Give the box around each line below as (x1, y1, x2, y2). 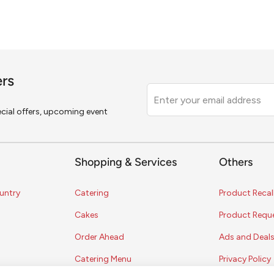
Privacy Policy (219, 254, 272, 265)
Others (219, 157, 253, 169)
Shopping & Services (74, 157, 177, 169)
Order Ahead (74, 232, 124, 243)
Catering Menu (74, 254, 131, 265)
